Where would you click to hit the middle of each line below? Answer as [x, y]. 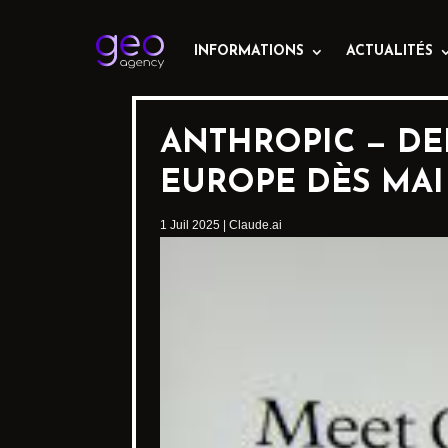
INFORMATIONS [249, 51]
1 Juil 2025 [190, 225]
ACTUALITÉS [389, 51]
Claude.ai [255, 225]
